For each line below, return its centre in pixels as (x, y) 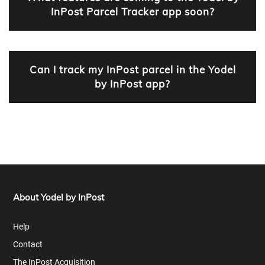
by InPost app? (132, 83)
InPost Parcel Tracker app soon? (132, 11)
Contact (28, 245)
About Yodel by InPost (59, 198)
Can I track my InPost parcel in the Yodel (132, 69)
